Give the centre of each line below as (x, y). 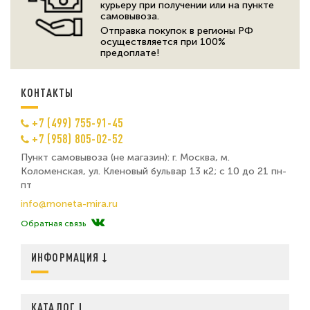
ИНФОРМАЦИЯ (67, 257)
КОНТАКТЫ (47, 92)
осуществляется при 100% (163, 42)
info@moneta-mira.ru (69, 203)
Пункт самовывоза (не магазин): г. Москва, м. (125, 157)
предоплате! (130, 53)
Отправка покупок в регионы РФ (177, 30)
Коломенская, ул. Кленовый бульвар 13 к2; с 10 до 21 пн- (154, 171)
